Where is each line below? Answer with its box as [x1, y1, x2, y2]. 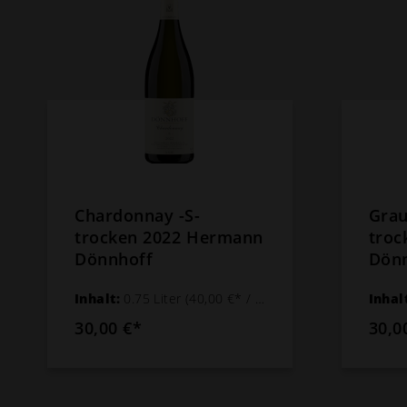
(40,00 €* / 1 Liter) [185, 289, 256, 307]
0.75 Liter [124, 289, 185, 307]
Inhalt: [74, 289, 124, 307]
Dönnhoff [74, 247, 154, 270]
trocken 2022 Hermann [74, 225, 263, 248]
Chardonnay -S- [74, 203, 201, 226]
